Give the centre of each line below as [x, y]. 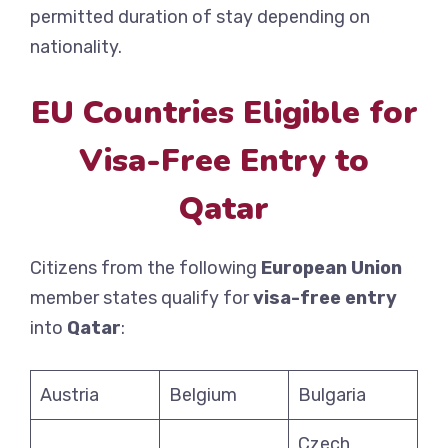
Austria [69, 395]
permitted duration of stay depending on [200, 17]
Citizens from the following [145, 268]
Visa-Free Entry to [224, 161]
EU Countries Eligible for [224, 113]
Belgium [203, 395]
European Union [331, 268]
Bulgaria [332, 395]
